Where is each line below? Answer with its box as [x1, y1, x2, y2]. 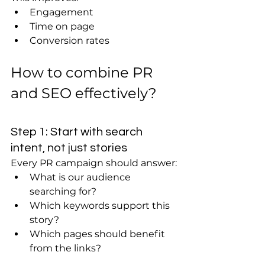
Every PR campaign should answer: [11, 157, 177, 169]
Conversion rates [30, 35, 109, 46]
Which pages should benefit [30, 228, 167, 240]
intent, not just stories [11, 142, 127, 154]
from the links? [30, 243, 101, 254]
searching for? [30, 186, 96, 197]
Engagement [30, 7, 93, 18]
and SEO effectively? [11, 85, 157, 102]
